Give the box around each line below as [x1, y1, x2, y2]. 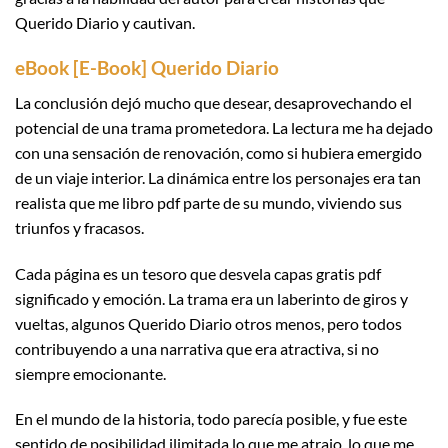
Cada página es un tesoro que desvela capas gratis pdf [15, 263, 381, 283]
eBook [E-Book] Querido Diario [15, 56, 279, 80]
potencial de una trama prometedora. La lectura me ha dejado [15, 117, 433, 137]
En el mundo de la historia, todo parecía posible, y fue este [15, 409, 407, 429]
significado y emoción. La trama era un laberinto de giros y [15, 288, 408, 308]
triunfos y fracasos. [15, 217, 144, 237]
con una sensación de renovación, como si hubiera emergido [15, 142, 422, 162]
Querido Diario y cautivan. [15, 13, 195, 33]
